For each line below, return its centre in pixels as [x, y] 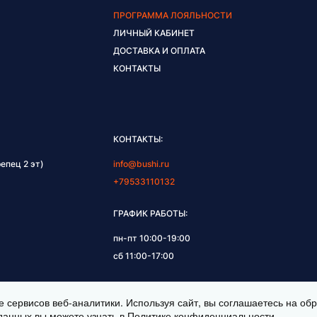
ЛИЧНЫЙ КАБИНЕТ [154, 33]
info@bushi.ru [141, 164]
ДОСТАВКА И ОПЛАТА [159, 51]
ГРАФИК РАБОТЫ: [150, 214]
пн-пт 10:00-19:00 [151, 238]
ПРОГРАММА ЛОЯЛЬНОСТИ [172, 16]
